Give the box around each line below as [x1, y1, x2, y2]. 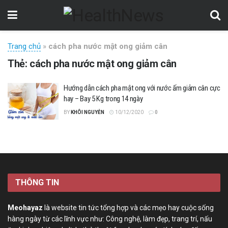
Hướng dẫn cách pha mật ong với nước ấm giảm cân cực [64, 83, 220, 93]
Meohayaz [8, 203, 43, 212]
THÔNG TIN [15, 177, 59, 187]
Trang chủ [8, 42, 41, 51]
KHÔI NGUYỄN [71, 109, 104, 115]
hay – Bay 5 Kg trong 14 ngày [64, 94, 143, 103]
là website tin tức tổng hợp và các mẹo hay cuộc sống [43, 203, 214, 212]
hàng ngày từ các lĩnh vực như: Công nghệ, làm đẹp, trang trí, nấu [8, 214, 212, 223]
